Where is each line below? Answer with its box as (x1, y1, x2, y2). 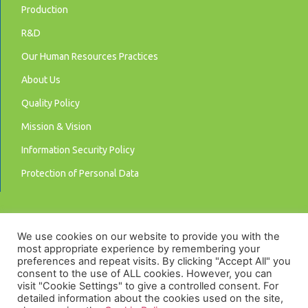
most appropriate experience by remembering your (17, 243, 260, 255)
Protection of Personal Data (21, 168, 139, 179)
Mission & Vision (21, 121, 91, 133)
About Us (21, 74, 60, 86)
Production (21, 4, 68, 16)
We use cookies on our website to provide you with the (17, 230, 280, 243)
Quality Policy (21, 98, 80, 109)
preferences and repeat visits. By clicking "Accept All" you (17, 255, 291, 267)
